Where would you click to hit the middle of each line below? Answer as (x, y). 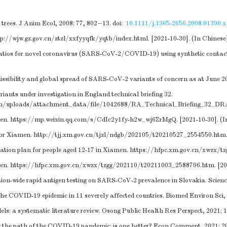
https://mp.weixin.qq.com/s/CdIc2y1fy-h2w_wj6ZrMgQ (93, 120)
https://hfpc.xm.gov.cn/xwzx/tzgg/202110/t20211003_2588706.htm (112, 165)
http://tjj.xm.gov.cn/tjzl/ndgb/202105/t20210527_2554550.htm (130, 135)
